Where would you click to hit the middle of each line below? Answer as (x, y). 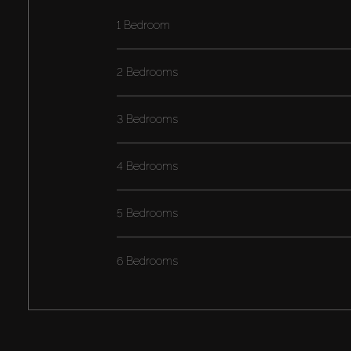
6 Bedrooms (147, 261)
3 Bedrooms (147, 119)
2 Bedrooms (147, 72)
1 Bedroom (143, 25)
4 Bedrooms (147, 166)
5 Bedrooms (147, 213)
